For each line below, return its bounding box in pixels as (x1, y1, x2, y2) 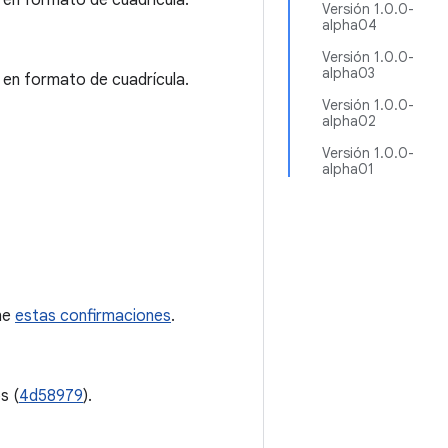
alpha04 (322, 16, 377, 34)
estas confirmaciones (15, 306, 171, 326)
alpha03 (322, 64, 375, 82)
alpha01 (322, 160, 374, 178)
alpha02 (322, 112, 376, 130)
